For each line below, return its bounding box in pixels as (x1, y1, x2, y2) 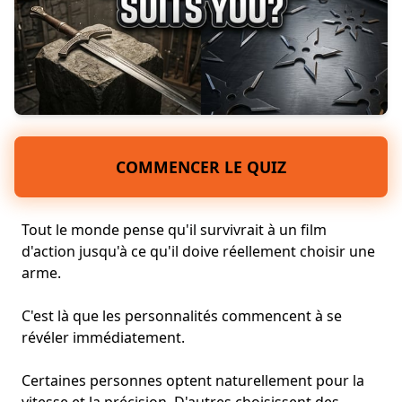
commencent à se (218, 306, 342, 327)
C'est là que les (22, 306, 125, 327)
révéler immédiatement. (22, 328, 185, 348)
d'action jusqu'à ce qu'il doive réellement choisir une (22, 241, 375, 262)
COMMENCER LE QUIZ (116, 156, 286, 179)
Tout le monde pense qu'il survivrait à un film (22, 220, 327, 240)
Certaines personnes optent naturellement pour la (22, 371, 364, 391)
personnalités (125, 306, 218, 327)
